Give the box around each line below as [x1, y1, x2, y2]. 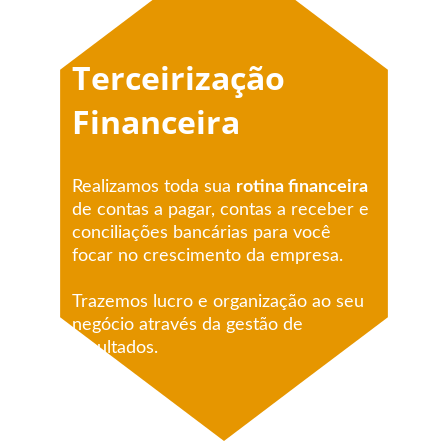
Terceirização [72, 56, 293, 99]
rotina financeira [236, 178, 368, 196]
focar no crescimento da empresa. [72, 247, 343, 265]
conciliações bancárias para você [72, 224, 336, 242]
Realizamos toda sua [72, 178, 236, 196]
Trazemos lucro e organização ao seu [72, 293, 369, 311]
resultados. [72, 339, 158, 357]
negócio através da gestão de [72, 316, 308, 334]
